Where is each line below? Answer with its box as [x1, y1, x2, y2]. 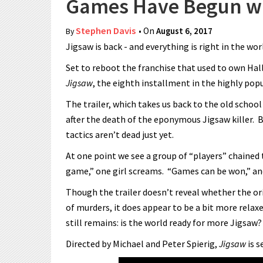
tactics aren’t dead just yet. [66, 129, 174, 140]
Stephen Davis [76, 25, 136, 37]
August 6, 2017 [156, 25, 213, 36]
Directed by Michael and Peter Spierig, [66, 238, 219, 249]
